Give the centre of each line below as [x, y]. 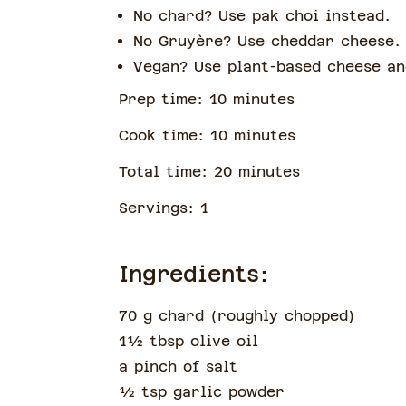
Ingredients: [193, 275]
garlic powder [228, 392]
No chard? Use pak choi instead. [265, 16]
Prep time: [164, 99]
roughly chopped [282, 316]
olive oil [224, 341]
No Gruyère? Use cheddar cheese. [266, 41]
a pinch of [159, 367]
